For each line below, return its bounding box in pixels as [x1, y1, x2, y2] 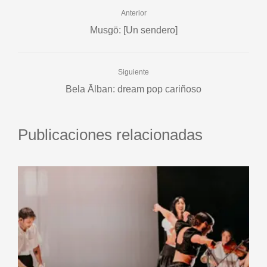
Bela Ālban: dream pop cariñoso [66, 84, 201, 95]
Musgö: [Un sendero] [89, 25, 178, 36]
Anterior [120, 9, 147, 18]
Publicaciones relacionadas [18, 126, 203, 144]
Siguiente [118, 68, 149, 77]
